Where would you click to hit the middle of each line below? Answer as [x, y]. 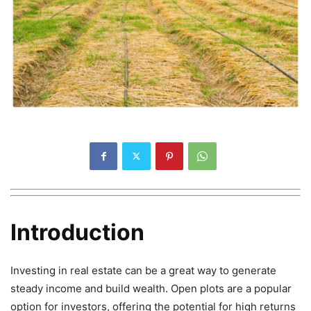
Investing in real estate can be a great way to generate [143, 271]
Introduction [77, 233]
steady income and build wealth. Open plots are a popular [151, 289]
